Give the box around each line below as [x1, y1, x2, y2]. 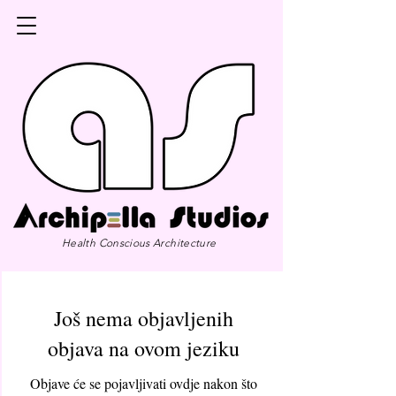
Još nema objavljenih [54, 304, 233, 332]
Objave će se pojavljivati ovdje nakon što [30, 374, 257, 392]
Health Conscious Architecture [62, 236, 217, 249]
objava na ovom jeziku [48, 334, 240, 362]
